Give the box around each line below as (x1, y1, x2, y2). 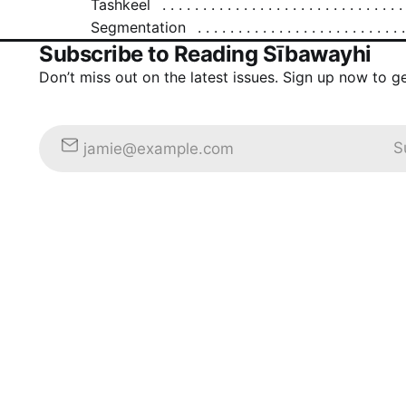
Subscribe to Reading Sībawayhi (39, 40, 372, 67)
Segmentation (91, 17, 186, 36)
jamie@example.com (83, 139, 235, 158)
